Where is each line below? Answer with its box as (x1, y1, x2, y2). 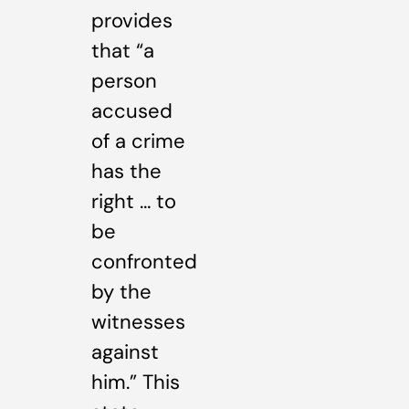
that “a (91, 37, 154, 64)
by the (91, 278, 152, 305)
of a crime (91, 127, 185, 154)
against (91, 338, 159, 365)
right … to (91, 187, 176, 215)
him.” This (91, 368, 180, 395)
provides (91, 6, 173, 34)
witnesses (91, 308, 185, 335)
